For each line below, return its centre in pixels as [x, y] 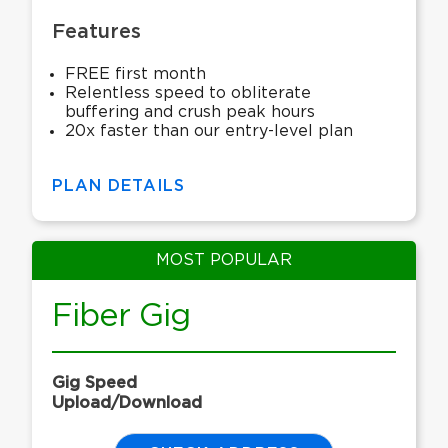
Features [96, 32]
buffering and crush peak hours [190, 112]
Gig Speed [94, 383]
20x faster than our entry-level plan [209, 131]
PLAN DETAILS [118, 186]
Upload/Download [127, 403]
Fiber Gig [121, 316]
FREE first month [136, 74]
